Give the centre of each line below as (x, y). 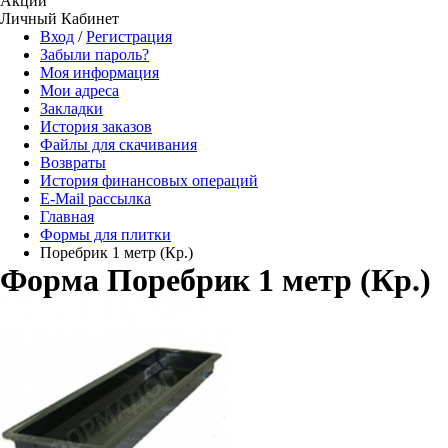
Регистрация (129, 36)
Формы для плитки (105, 234)
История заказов (96, 126)
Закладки (71, 108)
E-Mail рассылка (95, 198)
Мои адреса (79, 90)
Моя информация (99, 72)
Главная (67, 216)
